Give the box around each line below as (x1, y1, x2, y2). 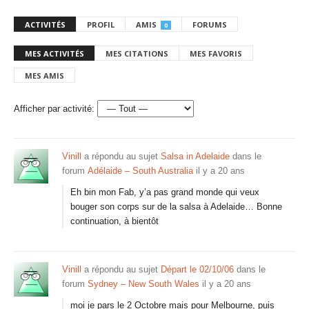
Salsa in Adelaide (161, 151, 230, 161)
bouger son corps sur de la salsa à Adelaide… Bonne (70, 201, 282, 212)
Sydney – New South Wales (88, 279, 199, 289)
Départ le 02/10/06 (161, 264, 234, 275)
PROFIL (87, 19, 114, 30)
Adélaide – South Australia (88, 166, 193, 176)
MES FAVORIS (190, 48, 242, 59)
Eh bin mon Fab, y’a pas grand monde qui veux (70, 187, 259, 197)
